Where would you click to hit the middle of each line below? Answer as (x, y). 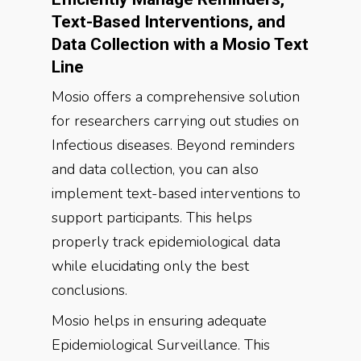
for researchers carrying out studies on (175, 121)
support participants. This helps (152, 218)
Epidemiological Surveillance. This (161, 345)
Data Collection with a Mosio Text (180, 44)
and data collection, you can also (155, 169)
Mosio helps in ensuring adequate (159, 321)
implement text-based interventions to (176, 193)
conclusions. (89, 290)
